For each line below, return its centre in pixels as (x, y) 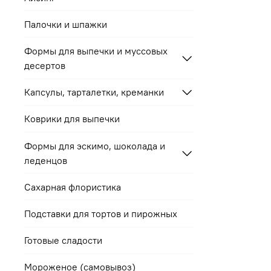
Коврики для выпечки (72, 119)
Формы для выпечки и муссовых (96, 51)
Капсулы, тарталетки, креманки (94, 92)
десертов (45, 66)
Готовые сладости (63, 240)
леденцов (46, 160)
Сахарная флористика (73, 187)
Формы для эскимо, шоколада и (95, 145)
